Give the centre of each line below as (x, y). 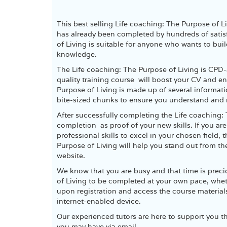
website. (71, 156)
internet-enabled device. (99, 201)
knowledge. (77, 54)
